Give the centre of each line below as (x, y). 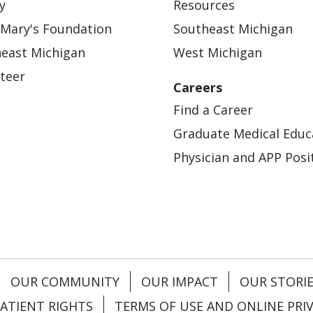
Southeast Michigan (233, 28)
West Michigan (218, 52)
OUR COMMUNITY (65, 281)
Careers (198, 87)
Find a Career (213, 109)
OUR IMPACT (180, 281)
